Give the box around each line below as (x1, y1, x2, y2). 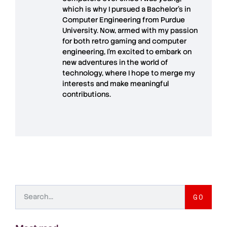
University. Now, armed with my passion (62, 26, 198, 35)
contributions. (62, 90, 111, 99)
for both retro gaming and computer (62, 36, 186, 46)
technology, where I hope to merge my (62, 68, 195, 78)
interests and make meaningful (62, 79, 169, 89)
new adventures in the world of (62, 58, 168, 67)
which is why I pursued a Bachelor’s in (62, 5, 191, 14)
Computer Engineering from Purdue (62, 15, 185, 25)
